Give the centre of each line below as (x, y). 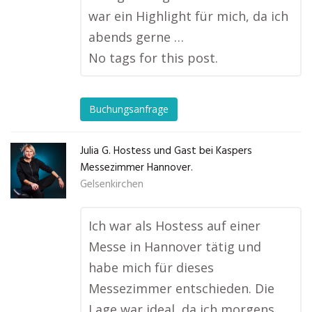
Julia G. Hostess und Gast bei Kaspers (166, 151)
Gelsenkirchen (112, 185)
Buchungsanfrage (129, 109)
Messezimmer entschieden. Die (181, 288)
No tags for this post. (153, 58)
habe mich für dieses (151, 267)
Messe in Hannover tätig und (175, 247)
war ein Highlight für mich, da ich (188, 16)
